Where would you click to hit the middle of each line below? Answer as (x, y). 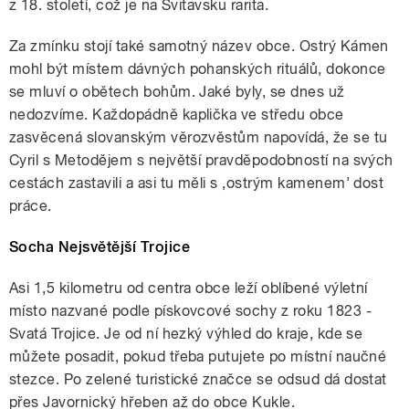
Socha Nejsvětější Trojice (100, 246)
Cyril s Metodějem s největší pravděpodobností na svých (201, 160)
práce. (31, 205)
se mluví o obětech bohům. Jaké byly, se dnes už (177, 91)
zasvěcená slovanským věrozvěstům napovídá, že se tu (199, 137)
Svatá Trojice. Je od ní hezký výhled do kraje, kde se (186, 333)
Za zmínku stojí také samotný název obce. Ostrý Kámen (199, 46)
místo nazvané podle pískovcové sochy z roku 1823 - (191, 310)
